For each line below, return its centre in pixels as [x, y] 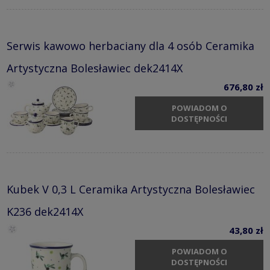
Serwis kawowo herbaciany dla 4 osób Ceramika [130, 46]
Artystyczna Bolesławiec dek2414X [95, 68]
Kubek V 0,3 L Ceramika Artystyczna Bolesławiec [131, 189]
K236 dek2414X [45, 211]
